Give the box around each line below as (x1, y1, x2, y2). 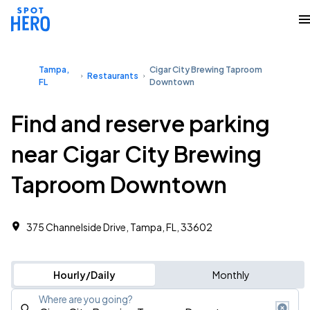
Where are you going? (39, 293, 133, 305)
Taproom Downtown (11, 170, 227, 198)
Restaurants (87, 71, 139, 81)
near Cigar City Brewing (11, 140, 262, 167)
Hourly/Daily (53, 268, 116, 281)
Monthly (212, 268, 250, 281)
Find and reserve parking (11, 109, 270, 137)
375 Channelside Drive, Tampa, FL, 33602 (26, 221, 212, 233)
